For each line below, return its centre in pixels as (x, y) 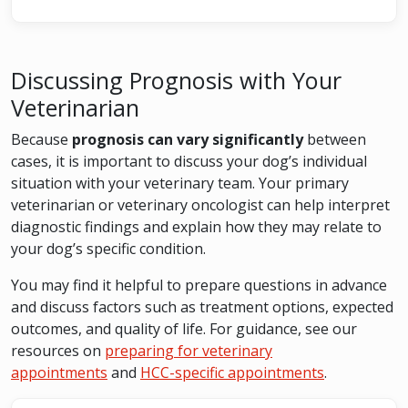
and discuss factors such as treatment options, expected (202, 307)
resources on (58, 351)
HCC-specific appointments (232, 372)
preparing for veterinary (189, 351)
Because (41, 139)
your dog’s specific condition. (108, 249)
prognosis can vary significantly (188, 139)
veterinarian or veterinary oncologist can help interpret (200, 205)
